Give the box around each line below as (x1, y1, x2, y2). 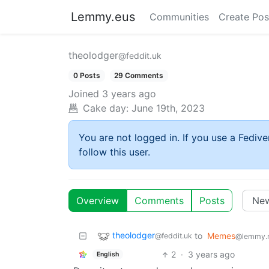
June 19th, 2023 (131, 102, 205, 115)
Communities (150, 11, 209, 23)
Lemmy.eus (71, 10, 135, 24)
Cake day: (83, 102, 128, 115)
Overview (76, 195, 119, 207)
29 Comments (114, 71, 164, 80)
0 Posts (73, 71, 100, 80)
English (96, 250, 119, 258)
